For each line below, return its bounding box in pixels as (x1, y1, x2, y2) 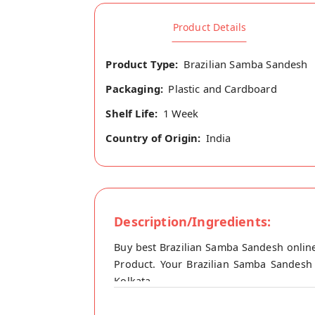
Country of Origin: (105, 131, 201, 146)
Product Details (172, 20, 247, 34)
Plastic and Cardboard (168, 81, 277, 96)
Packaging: (105, 81, 164, 96)
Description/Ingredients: (114, 213, 271, 231)
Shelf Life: (105, 106, 158, 121)
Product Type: (105, 56, 179, 71)
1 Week (162, 106, 199, 121)
